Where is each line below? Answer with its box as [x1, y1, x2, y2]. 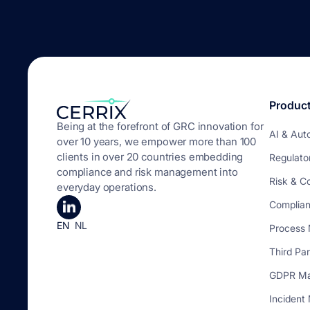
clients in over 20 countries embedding [57, 150, 244, 163]
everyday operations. [57, 181, 156, 194]
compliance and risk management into [57, 165, 238, 179]
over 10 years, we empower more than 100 [57, 135, 257, 148]
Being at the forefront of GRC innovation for [57, 120, 264, 133]
